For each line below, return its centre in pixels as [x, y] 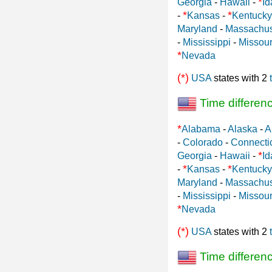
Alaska [243, 129]
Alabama [201, 129]
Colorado [203, 142]
